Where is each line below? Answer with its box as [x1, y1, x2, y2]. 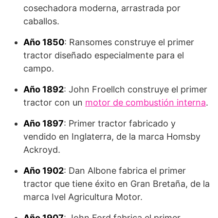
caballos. [23, 16, 59, 27]
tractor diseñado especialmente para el [23, 50, 184, 61]
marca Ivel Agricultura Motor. [23, 192, 143, 202]
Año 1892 [23, 84, 64, 95]
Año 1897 [23, 118, 64, 129]
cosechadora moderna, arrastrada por [23, 3, 181, 14]
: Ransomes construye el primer [64, 37, 194, 48]
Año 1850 [23, 37, 64, 48]
